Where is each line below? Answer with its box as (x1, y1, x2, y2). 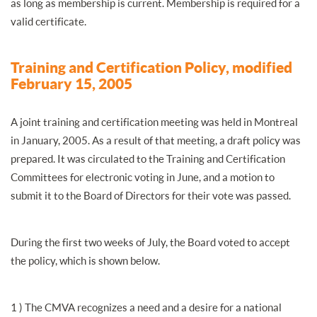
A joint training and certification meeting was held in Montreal (11, 115, 298, 128)
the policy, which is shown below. (11, 254, 160, 267)
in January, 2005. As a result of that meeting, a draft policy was (11, 134, 301, 146)
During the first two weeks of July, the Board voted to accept (11, 236, 290, 248)
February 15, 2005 (11, 74, 132, 92)
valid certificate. (11, 15, 86, 28)
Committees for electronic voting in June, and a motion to (11, 171, 275, 183)
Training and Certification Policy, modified (11, 58, 292, 76)
